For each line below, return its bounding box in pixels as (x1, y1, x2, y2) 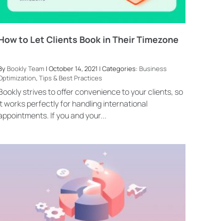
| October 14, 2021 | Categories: (44, 64, 140, 73)
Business (139, 64, 167, 73)
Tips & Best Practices (39, 73, 103, 82)
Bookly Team (7, 64, 45, 73)
